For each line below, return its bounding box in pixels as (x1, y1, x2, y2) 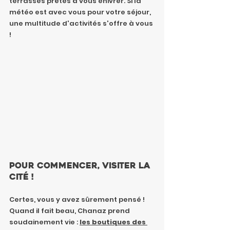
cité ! (9, 171, 34, 183)
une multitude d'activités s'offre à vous (9, 18, 155, 28)
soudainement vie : (9, 217, 80, 227)
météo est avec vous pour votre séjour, (9, 7, 152, 17)
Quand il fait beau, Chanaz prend (9, 206, 131, 216)
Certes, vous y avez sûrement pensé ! (9, 195, 146, 205)
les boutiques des (80, 217, 147, 227)
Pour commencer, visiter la (9, 160, 153, 171)
